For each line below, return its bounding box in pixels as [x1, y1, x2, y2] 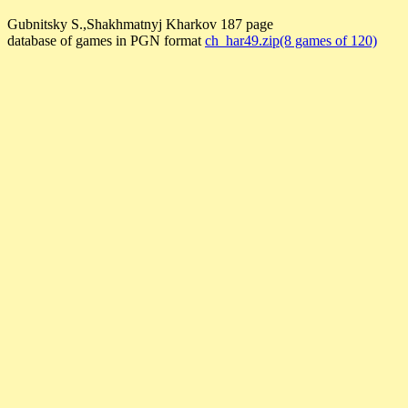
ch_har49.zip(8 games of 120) [205, 33, 377, 48]
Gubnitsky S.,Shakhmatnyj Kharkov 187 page [7, 16, 273, 32]
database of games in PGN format [7, 33, 205, 48]
